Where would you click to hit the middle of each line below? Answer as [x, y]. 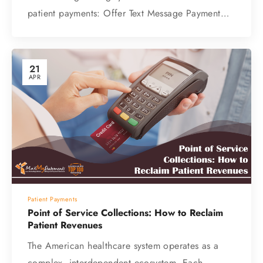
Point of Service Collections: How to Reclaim [125, 213]
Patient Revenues [65, 225]
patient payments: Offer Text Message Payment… [128, 14]
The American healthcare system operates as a [123, 246]
